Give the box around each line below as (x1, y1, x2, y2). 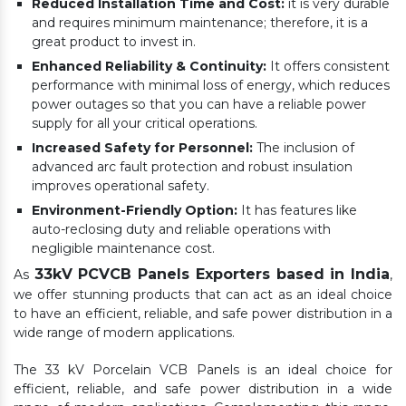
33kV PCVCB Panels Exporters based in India (34, 266, 391, 284)
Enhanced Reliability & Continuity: (32, 58, 266, 75)
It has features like (237, 202, 357, 219)
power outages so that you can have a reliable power (32, 96, 366, 113)
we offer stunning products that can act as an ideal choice (14, 286, 392, 304)
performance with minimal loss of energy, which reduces (32, 77, 390, 94)
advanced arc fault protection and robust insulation (32, 159, 353, 176)
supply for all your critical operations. (32, 115, 261, 132)
